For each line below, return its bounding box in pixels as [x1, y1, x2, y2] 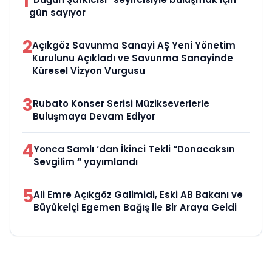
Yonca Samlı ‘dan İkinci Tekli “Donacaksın [33, 143, 235, 156]
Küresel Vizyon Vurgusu [32, 64, 145, 78]
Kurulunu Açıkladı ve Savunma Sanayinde [32, 52, 233, 65]
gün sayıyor [29, 6, 86, 19]
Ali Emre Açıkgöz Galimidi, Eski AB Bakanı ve [33, 188, 243, 202]
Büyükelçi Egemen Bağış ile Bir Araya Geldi [33, 201, 237, 214]
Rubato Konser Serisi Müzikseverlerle [33, 97, 209, 110]
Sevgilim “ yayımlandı [33, 155, 138, 169]
